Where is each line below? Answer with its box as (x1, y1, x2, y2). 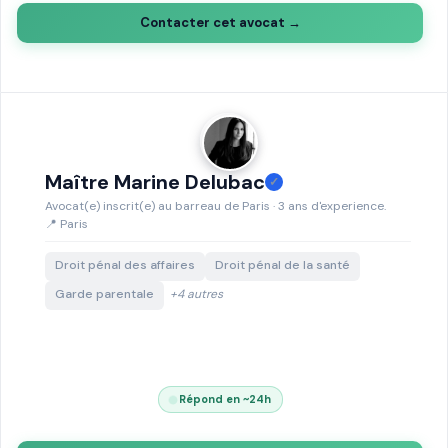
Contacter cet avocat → (139, 14, 301, 31)
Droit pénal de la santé (215, 257, 350, 273)
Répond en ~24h (175, 392, 271, 406)
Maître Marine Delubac (45, 169, 265, 195)
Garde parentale (55, 286, 154, 302)
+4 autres (170, 286, 223, 302)
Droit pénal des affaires (55, 257, 195, 273)
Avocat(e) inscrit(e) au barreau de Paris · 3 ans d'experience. (45, 198, 386, 214)
